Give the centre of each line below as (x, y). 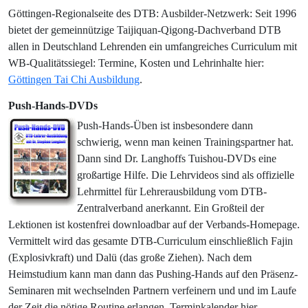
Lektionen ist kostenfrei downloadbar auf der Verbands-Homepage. (154, 224)
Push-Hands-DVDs (53, 106)
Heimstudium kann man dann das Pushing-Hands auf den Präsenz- (153, 274)
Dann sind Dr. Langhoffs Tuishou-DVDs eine (177, 158)
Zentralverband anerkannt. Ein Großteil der (170, 208)
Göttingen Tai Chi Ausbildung (74, 79)
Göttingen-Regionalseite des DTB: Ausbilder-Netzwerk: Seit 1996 (152, 13)
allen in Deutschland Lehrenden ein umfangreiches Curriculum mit (153, 46)
